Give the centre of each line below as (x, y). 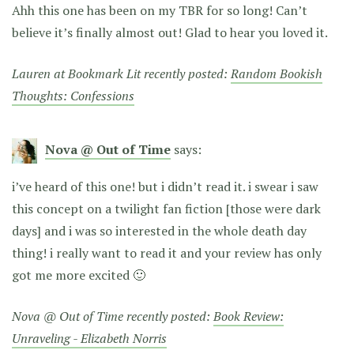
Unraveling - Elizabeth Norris (89, 338)
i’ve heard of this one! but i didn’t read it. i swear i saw (165, 186)
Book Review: (249, 316)
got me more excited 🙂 (79, 275)
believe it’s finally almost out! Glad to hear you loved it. (170, 32)
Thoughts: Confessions (73, 95)
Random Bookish (277, 73)
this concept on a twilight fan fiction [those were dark (166, 208)
